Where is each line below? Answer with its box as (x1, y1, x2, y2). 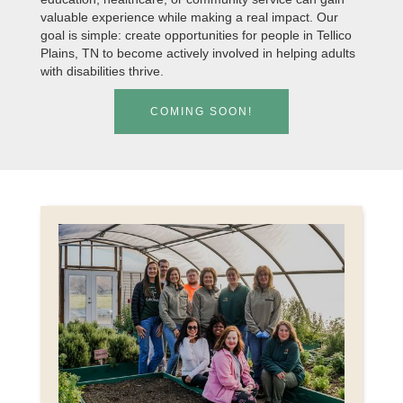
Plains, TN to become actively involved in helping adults (40, 46, 355, 60)
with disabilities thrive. (40, 64, 164, 78)
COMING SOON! (149, 105, 253, 118)
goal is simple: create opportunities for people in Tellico (40, 28, 352, 42)
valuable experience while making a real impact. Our (40, 10, 338, 24)
